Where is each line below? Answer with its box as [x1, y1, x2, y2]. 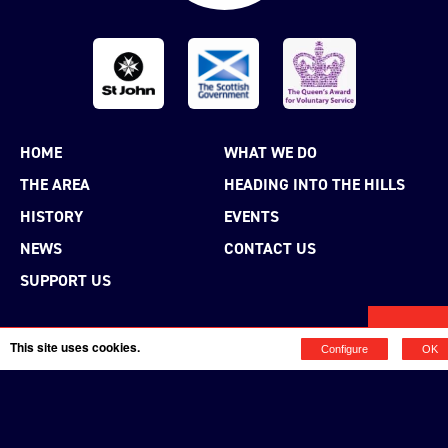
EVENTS [224, 205, 279, 227]
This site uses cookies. [10, 338, 140, 356]
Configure [321, 343, 368, 355]
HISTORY [20, 205, 83, 227]
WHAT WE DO [224, 141, 317, 163]
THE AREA [20, 173, 90, 195]
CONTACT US [224, 237, 316, 259]
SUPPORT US [20, 269, 115, 291]
